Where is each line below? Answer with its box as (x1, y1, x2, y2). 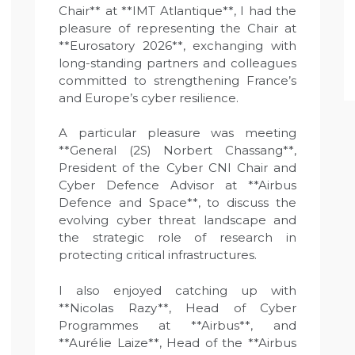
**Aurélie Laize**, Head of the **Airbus (59, 334, 296, 350)
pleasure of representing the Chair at (59, 20, 296, 36)
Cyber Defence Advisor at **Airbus (59, 177, 296, 193)
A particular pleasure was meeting (59, 125, 296, 140)
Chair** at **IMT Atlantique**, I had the (59, 2, 296, 18)
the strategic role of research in (59, 230, 296, 245)
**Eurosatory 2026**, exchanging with (59, 37, 296, 53)
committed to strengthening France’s (59, 72, 296, 88)
